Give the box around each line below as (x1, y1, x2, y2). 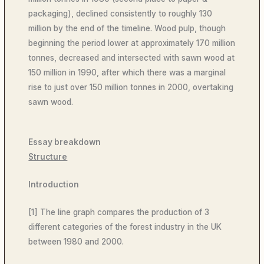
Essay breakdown (28, 137, 101, 147)
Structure (28, 152, 68, 162)
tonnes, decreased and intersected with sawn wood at (28, 52, 235, 62)
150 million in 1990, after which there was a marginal (28, 67, 226, 77)
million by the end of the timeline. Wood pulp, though (28, 23, 226, 33)
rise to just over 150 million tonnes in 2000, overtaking (28, 82, 234, 92)
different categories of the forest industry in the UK (28, 222, 222, 232)
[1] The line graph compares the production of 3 (28, 207, 210, 217)
